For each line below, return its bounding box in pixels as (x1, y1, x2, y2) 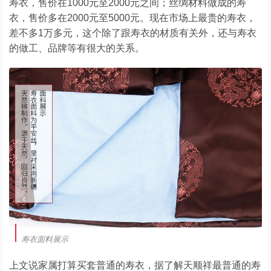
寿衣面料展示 (21, 235, 68, 244)
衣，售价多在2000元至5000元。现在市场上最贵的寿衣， (9, 13, 256, 24)
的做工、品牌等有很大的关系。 (9, 43, 145, 54)
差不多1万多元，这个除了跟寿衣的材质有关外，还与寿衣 (9, 28, 256, 39)
